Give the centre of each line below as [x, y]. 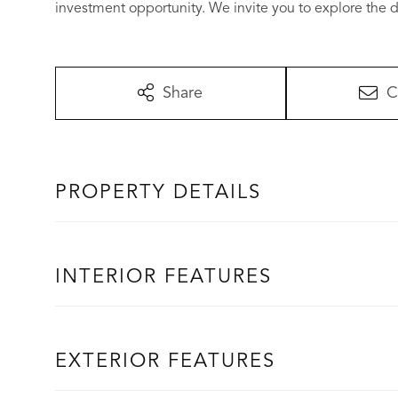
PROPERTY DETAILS [158, 192]
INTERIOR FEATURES [163, 277]
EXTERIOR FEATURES [165, 361]
